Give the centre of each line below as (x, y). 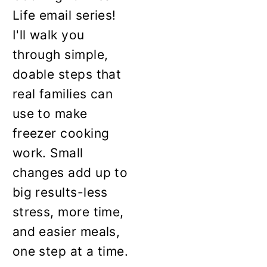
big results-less (60, 192)
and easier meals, (66, 231)
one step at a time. (70, 251)
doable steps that (67, 74)
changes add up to (70, 172)
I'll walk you (48, 35)
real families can (63, 94)
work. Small (48, 153)
